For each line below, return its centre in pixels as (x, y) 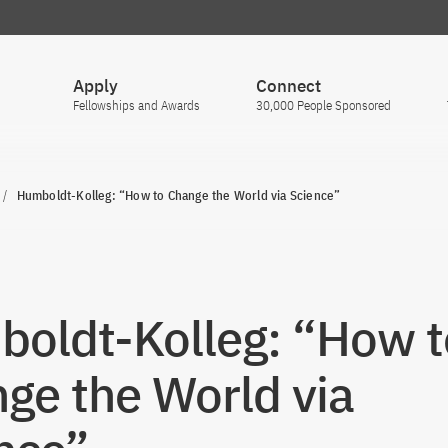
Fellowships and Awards (136, 105)
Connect (288, 86)
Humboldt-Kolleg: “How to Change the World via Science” (178, 195)
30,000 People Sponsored (323, 105)
